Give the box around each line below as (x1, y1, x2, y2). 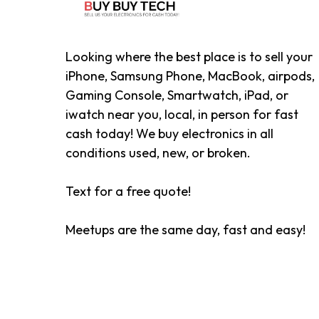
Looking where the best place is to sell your (66, 48, 313, 65)
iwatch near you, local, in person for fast (66, 106, 298, 122)
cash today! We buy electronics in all (66, 125, 273, 142)
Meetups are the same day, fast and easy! (66, 221, 305, 238)
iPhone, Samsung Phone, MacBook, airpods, (66, 68, 315, 84)
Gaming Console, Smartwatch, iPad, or (66, 87, 288, 103)
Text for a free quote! (66, 183, 191, 199)
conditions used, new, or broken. (66, 145, 251, 161)
